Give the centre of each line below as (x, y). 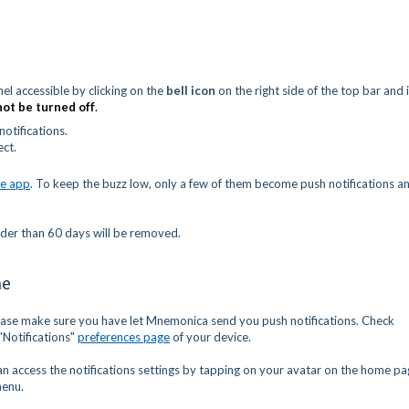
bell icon (191, 90)
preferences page (124, 336)
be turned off (55, 106)
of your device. (210, 336)
